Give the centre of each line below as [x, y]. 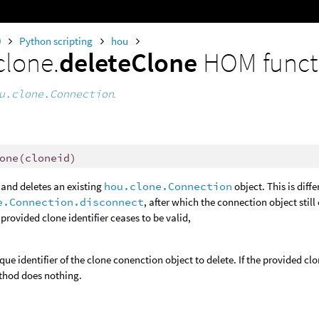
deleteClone [131, 62]
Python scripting [57, 41]
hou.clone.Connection [168, 187]
